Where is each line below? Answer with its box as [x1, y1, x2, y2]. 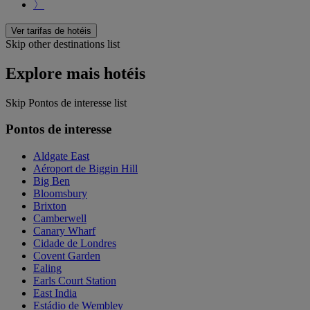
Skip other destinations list [6, 37, 120, 50]
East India [33, 286, 77, 299]
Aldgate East [33, 149, 89, 162]
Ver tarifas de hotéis [11, 25, 91, 36]
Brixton [33, 199, 66, 212]
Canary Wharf [33, 224, 95, 237]
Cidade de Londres [33, 237, 116, 249]
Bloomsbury [33, 187, 87, 199]
